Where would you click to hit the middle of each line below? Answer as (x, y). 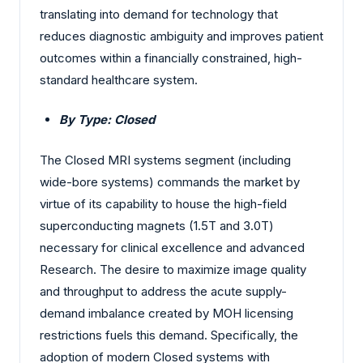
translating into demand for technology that (159, 14)
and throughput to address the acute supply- (163, 291)
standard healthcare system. (119, 79)
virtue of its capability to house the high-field (163, 203)
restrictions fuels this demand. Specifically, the (169, 335)
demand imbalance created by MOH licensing (167, 313)
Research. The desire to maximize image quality (173, 269)
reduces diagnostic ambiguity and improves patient (181, 36)
